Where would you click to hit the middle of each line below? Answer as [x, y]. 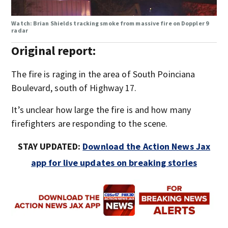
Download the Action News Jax [147, 146]
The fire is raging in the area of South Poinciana [103, 74]
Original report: [54, 50]
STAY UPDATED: [50, 146]
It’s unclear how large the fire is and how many [101, 109]
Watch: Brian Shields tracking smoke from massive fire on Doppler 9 [110, 23]
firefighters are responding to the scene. [90, 123]
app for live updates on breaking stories [114, 162]
